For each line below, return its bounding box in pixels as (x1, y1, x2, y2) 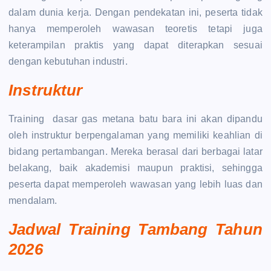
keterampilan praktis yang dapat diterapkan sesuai (8, 40, 263, 51)
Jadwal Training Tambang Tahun (8, 220, 263, 238)
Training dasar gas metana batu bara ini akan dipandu (8, 114, 263, 125)
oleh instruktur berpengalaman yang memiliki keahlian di (8, 130, 263, 141)
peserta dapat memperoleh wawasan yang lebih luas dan (8, 179, 263, 190)
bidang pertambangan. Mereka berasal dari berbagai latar (8, 146, 263, 157)
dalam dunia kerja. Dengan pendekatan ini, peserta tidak (8, 7, 263, 18)
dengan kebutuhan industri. (8, 56, 128, 67)
